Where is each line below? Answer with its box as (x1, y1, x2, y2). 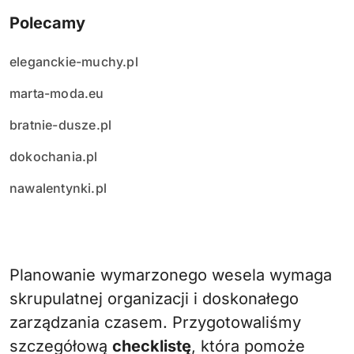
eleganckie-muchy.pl (9, 54, 138, 70)
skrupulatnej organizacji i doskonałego (9, 289, 299, 308)
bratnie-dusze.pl (9, 117, 112, 133)
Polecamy (9, 13, 85, 32)
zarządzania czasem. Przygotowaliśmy (9, 313, 301, 332)
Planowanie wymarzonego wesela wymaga (9, 265, 20, 284)
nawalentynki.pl (9, 180, 107, 196)
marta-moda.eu (9, 85, 104, 101)
